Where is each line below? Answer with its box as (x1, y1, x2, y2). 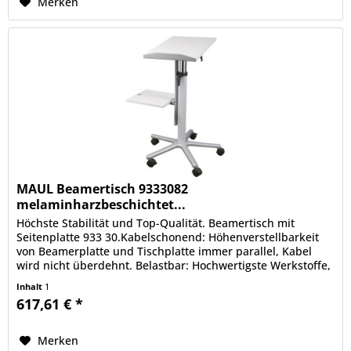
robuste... (16, 271, 67, 287)
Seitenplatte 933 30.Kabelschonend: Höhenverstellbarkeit (16, 229, 320, 244)
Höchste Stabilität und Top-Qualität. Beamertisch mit (16, 215, 295, 230)
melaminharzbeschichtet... (16, 195, 186, 213)
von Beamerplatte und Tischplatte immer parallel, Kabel (16, 243, 313, 259)
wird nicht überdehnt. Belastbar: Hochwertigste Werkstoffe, (16, 257, 331, 273)
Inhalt (16, 280, 45, 292)
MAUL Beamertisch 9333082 (16, 179, 189, 197)
